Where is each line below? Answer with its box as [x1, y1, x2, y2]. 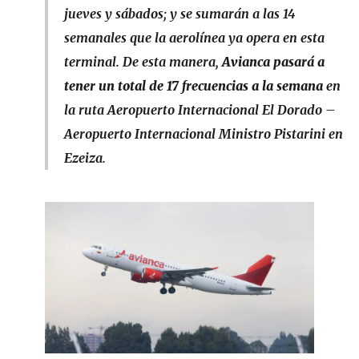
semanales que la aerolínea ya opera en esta [64, 30, 325, 46]
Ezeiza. [64, 150, 106, 167]
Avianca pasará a [222, 54, 325, 71]
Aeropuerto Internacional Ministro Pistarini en [64, 126, 343, 143]
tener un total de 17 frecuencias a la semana [64, 78, 323, 95]
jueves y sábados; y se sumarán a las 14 [64, 6, 296, 22]
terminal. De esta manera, [64, 54, 222, 71]
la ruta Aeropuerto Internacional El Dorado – [64, 102, 336, 119]
